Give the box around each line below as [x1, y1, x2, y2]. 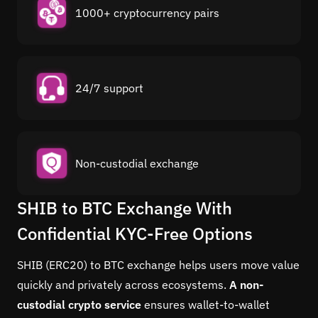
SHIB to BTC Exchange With [17, 196, 232, 219]
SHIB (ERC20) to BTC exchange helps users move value [17, 257, 300, 272]
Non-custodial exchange [75, 155, 199, 170]
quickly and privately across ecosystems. [17, 277, 229, 292]
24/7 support [75, 80, 143, 95]
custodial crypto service [17, 297, 141, 312]
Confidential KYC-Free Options [17, 221, 253, 245]
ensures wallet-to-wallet [141, 297, 270, 312]
